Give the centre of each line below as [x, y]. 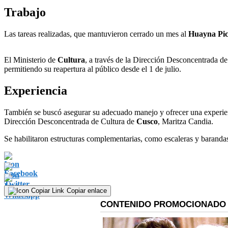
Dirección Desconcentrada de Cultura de [70, 121]
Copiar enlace [87, 190]
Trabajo [25, 12]
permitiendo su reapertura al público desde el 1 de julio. [93, 69]
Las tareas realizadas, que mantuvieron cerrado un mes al [96, 34]
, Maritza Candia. [186, 121]
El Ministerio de [31, 60]
